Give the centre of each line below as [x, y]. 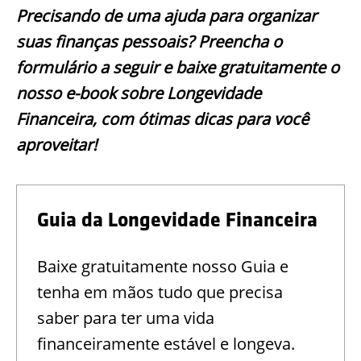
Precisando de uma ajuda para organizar [166, 15]
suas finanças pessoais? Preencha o [149, 41]
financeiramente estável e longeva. [166, 343]
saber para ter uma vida [126, 317]
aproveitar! [56, 144]
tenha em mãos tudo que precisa [160, 292]
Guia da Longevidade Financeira [177, 219]
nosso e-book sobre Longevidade [139, 93]
